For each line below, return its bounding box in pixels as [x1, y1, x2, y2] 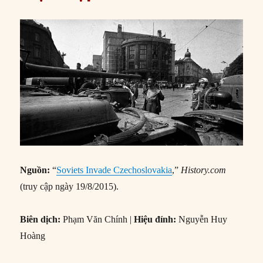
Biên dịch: [20, 214, 61, 224]
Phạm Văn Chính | [60, 214, 134, 224]
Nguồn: [20, 164, 50, 175]
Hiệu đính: [134, 214, 177, 224]
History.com [181, 164, 227, 175]
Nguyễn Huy [176, 214, 228, 224]
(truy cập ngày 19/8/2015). [20, 181, 119, 191]
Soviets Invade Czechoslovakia [56, 164, 173, 175]
